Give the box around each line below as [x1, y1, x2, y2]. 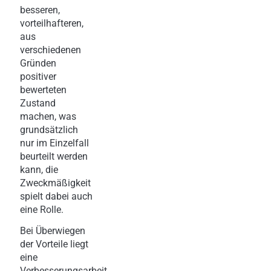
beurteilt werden [20, 150, 88, 162]
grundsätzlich [20, 123, 78, 135]
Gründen [20, 57, 56, 69]
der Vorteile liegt [20, 238, 88, 250]
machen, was [20, 110, 76, 122]
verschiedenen [20, 44, 81, 56]
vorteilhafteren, [20, 17, 83, 29]
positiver [20, 70, 56, 82]
